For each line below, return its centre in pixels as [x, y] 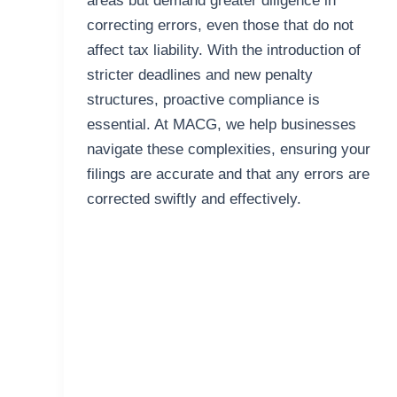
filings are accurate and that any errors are [228, 175]
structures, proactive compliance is [203, 100]
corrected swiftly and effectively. [194, 199]
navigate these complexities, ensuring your [228, 150]
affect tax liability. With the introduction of [223, 51]
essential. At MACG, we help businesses [221, 125]
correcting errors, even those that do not [220, 26]
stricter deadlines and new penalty [199, 75]
